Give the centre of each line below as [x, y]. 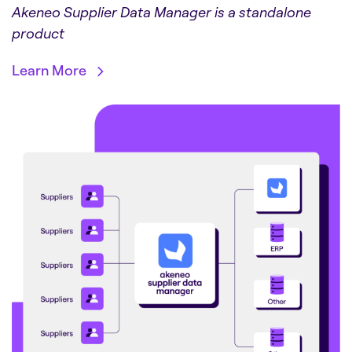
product [38, 33]
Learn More [49, 70]
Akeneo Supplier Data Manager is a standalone [161, 12]
